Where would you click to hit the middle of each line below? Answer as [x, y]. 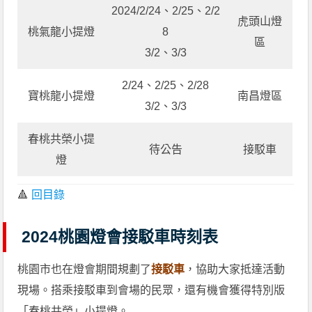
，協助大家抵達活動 [235, 269]
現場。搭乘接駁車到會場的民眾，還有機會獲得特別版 [151, 290]
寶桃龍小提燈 [61, 95]
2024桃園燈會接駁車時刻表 [120, 236]
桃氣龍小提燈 [61, 31]
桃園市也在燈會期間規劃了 [85, 269]
